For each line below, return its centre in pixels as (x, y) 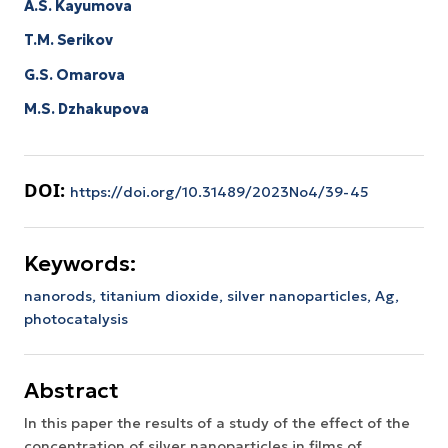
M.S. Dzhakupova (86, 108)
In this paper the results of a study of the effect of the (217, 422)
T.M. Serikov (68, 40)
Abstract (71, 390)
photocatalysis (76, 318)
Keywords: (80, 263)
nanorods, (62, 295)
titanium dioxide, (163, 295)
